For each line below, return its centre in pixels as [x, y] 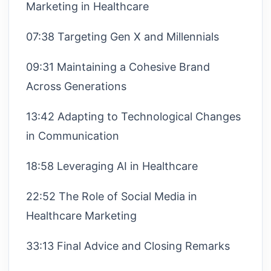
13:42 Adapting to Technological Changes [133, 116]
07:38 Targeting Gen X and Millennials [122, 36]
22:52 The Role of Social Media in [112, 196]
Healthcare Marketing [81, 215]
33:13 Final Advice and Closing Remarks [128, 246]
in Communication [73, 135]
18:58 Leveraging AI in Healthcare [112, 166]
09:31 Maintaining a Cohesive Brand [118, 67]
